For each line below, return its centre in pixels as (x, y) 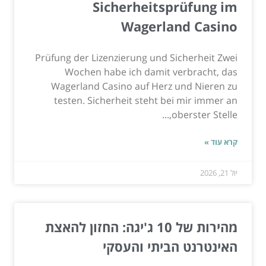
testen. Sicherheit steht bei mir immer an (146, 101)
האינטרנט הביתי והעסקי (170, 247)
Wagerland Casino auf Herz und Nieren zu (144, 86)
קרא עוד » (221, 142)
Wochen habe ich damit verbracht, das (151, 72)
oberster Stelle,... (205, 115)
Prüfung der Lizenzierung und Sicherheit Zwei (136, 58)
